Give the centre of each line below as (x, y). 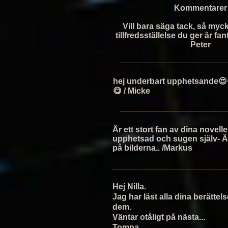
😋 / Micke (132, 91)
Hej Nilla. (129, 187)
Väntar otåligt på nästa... (159, 217)
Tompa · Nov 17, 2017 (139, 179)
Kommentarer (200, 8)
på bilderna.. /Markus (152, 148)
